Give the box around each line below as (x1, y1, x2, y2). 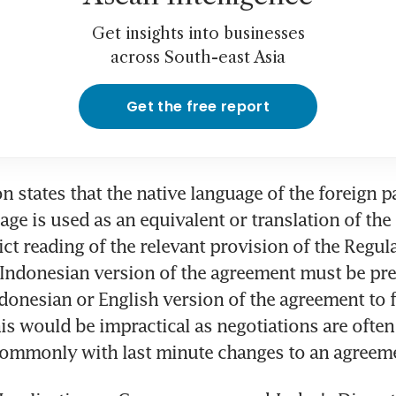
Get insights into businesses (91, 24, 305, 44)
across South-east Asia (110, 48, 286, 68)
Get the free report (126, 96, 270, 118)
